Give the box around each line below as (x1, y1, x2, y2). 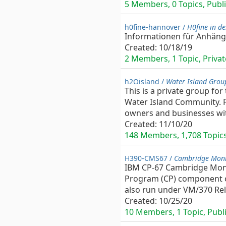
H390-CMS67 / (125, 153, 174, 163)
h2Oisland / (125, 77, 166, 86)
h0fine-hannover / (125, 22, 187, 32)
